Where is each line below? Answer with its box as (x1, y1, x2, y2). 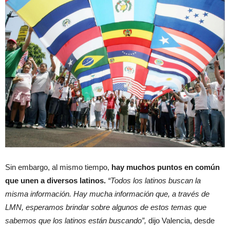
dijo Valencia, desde (146, 216, 215, 225)
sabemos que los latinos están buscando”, (5, 216, 146, 225)
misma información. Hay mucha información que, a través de (5, 189, 209, 198)
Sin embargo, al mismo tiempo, (5, 162, 111, 171)
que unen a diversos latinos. (5, 176, 106, 185)
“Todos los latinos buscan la (108, 176, 201, 185)
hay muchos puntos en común (111, 162, 220, 171)
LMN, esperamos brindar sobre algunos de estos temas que (5, 202, 206, 212)
